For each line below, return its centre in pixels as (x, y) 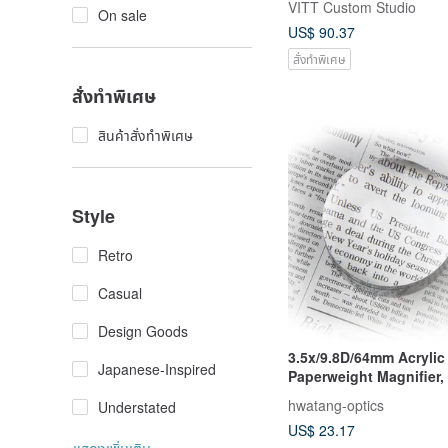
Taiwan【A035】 (343, 395)
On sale (122, 15)
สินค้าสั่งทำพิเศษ (145, 135)
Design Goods (143, 331)
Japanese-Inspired (157, 369)
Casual (120, 293)
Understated (137, 407)
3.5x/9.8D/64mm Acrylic (366, 357)
